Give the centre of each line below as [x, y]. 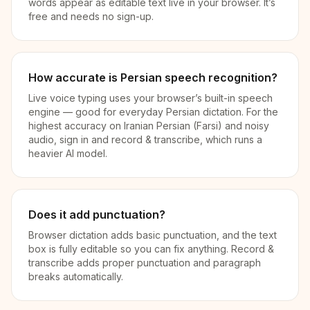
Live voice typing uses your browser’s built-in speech [151, 98]
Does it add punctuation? [97, 215]
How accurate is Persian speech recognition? [153, 77]
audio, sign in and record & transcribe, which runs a [145, 139]
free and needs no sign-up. [91, 16]
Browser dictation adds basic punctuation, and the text [153, 235]
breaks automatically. [76, 276]
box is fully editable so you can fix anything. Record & [151, 249]
